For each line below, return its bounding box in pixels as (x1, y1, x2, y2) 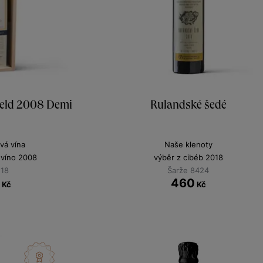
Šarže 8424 (167, 166, 210, 176)
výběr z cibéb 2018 (153, 153, 223, 163)
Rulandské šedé (150, 97, 227, 112)
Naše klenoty (164, 140, 213, 150)
